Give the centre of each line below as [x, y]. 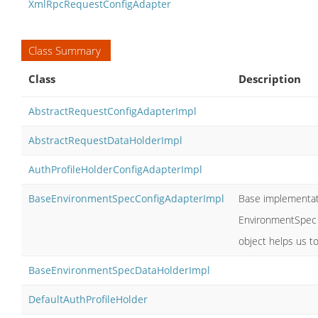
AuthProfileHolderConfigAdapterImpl [115, 169]
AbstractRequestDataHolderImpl [105, 140]
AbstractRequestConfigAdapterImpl [113, 111]
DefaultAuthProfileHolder [88, 299]
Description [270, 78]
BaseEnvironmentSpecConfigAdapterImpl [126, 198]
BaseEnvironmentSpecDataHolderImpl [119, 270]
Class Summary [65, 50]
